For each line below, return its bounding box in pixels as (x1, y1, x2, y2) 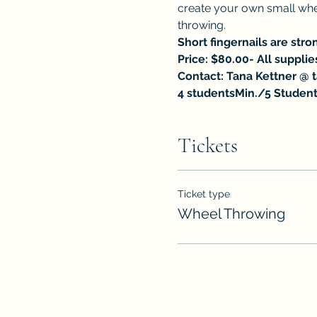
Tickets (177, 132, 238, 158)
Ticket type (177, 188, 230, 200)
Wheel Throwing (177, 204, 285, 222)
